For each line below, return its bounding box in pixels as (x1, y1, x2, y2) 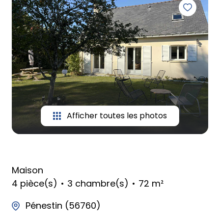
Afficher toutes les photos (67, 110, 167, 122)
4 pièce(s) (12, 177, 57, 190)
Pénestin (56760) (26, 199, 101, 212)
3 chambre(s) (67, 177, 129, 190)
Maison (12, 164, 43, 177)
